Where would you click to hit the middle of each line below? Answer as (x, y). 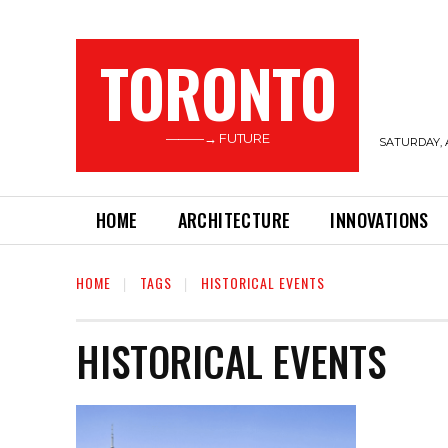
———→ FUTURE (217, 138)
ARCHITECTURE (234, 220)
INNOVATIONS (379, 220)
